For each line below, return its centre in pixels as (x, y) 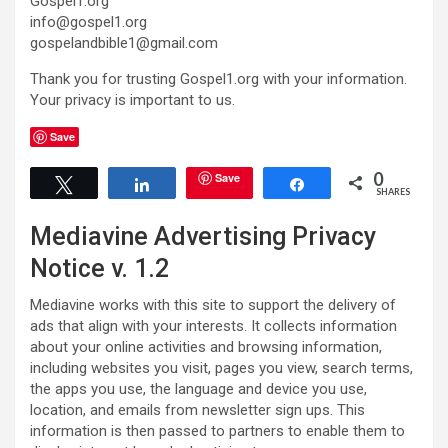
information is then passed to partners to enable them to (217, 431)
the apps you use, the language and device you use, (198, 389)
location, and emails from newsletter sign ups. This (197, 410)
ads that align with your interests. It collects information (213, 326)
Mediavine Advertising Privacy (203, 236)
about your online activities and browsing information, (206, 347)
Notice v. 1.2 (99, 268)
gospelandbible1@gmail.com (124, 43)
